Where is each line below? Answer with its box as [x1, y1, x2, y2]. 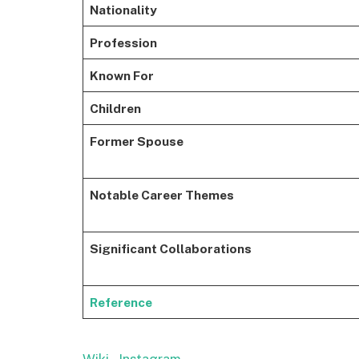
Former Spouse [89, 133, 184, 148]
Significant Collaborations [89, 240, 252, 256]
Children [89, 100, 141, 115]
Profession [89, 34, 157, 50]
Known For [89, 67, 154, 83]
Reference [89, 294, 152, 309]
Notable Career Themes [89, 187, 234, 202]
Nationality [89, 2, 157, 17]
